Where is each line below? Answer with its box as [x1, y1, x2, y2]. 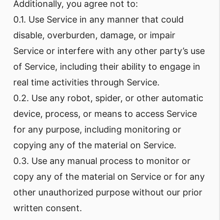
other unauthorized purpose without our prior [13, 187, 202, 197]
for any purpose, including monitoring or [13, 124, 181, 135]
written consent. [13, 203, 82, 213]
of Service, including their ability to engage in [13, 61, 200, 72]
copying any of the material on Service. [13, 140, 176, 150]
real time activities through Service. [13, 77, 160, 87]
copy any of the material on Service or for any [13, 171, 205, 182]
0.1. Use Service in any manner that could [13, 14, 184, 25]
